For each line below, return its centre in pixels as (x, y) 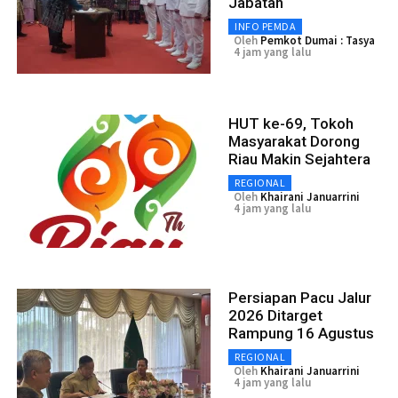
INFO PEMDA (265, 26)
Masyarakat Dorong (294, 141)
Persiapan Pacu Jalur (300, 297)
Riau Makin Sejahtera (299, 159)
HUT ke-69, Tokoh (291, 123)
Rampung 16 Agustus (301, 333)
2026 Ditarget (275, 315)
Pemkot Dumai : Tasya (318, 40)
